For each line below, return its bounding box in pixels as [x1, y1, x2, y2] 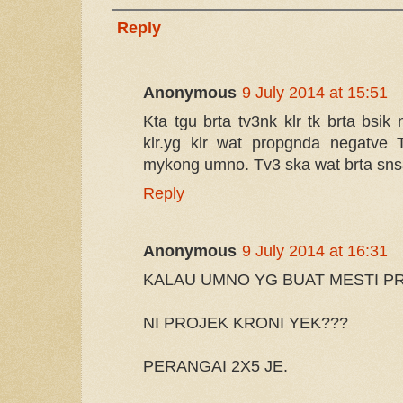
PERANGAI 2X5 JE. [143, 357, 288, 376]
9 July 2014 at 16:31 [242, 242, 388, 261]
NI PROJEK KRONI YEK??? [143, 314, 348, 333]
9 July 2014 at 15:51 [242, 83, 388, 102]
